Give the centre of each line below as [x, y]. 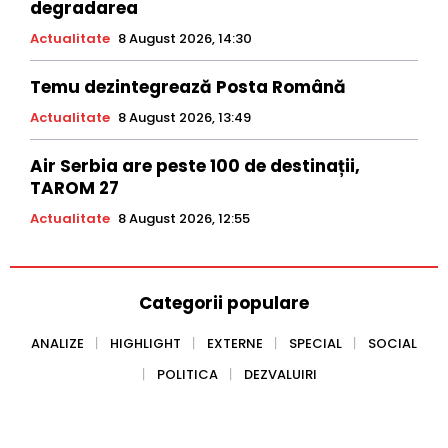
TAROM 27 [74, 187]
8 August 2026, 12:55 [184, 218]
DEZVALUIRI [280, 374]
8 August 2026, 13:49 [184, 117]
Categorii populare [224, 302]
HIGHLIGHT [145, 343]
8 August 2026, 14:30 [185, 38]
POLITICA [187, 374]
